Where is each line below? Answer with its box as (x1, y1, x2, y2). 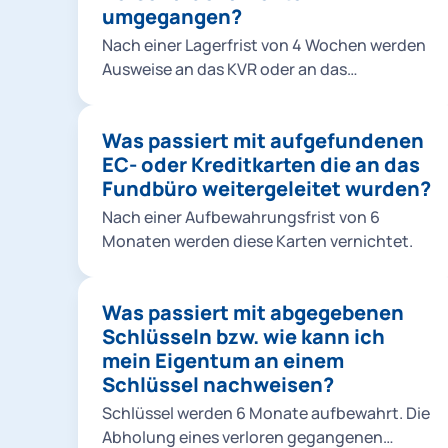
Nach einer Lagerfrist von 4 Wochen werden (102, 34, 426, 56)
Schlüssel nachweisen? (102, 371, 334, 398)
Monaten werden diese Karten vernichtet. (102, 230, 413, 252)
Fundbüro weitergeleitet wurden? (102, 175, 431, 202)
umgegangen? (102, 3, 242, 30)
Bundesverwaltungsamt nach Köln (102, 82, 359, 104)
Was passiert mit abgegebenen (102, 299, 404, 326)
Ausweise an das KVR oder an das (102, 58, 347, 80)
